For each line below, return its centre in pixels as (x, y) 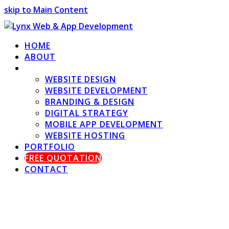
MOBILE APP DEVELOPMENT (104, 124)
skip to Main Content (46, 10)
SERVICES (44, 68)
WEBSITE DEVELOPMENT (96, 90)
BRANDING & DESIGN (90, 102)
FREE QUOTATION (63, 158)
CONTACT (46, 169)
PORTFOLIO (50, 147)
